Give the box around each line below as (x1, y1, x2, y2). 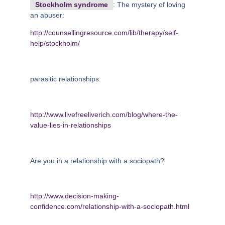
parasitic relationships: (30, 74, 101, 83)
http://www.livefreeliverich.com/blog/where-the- (30, 110, 178, 119)
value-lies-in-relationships (30, 121, 111, 129)
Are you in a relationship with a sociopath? (30, 156, 164, 165)
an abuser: (30, 11, 64, 19)
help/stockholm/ (30, 39, 80, 48)
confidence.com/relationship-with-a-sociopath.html (30, 202, 189, 211)
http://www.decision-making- (30, 192, 119, 200)
